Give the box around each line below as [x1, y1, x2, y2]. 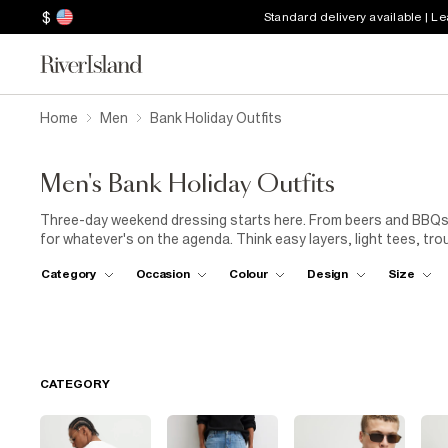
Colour [229, 266, 268, 281]
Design [307, 266, 348, 281]
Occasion [135, 266, 190, 281]
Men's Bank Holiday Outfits [40, 173, 335, 197]
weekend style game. [40, 250, 173, 266]
